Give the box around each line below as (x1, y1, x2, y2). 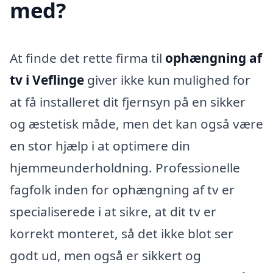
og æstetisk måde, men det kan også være (10, 115, 263, 132)
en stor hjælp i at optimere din (10, 136, 190, 154)
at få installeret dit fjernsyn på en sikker (10, 93, 246, 110)
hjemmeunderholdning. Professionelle (10, 158, 240, 176)
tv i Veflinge (10, 71, 84, 88)
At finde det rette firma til (10, 49, 165, 66)
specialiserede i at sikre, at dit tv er (10, 202, 216, 220)
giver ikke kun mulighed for (84, 71, 250, 88)
